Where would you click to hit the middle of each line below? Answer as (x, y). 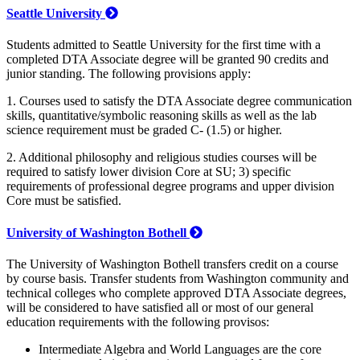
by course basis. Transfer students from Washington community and (178, 278)
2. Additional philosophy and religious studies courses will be (162, 157)
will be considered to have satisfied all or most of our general (160, 307)
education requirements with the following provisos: (139, 321)
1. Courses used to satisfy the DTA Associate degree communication (179, 101)
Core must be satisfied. (65, 201)
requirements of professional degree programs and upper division (170, 186)
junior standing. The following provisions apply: (129, 74)
